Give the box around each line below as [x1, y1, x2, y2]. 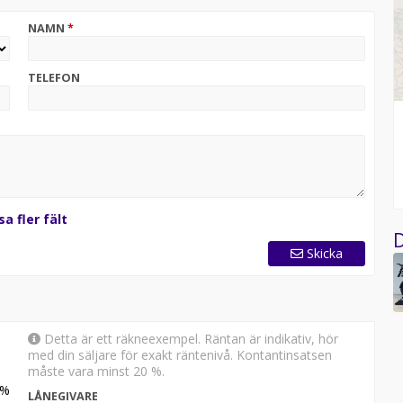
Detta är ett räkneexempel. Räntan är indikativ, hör [40, 329, 338, 347]
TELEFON [27, 69, 80, 85]
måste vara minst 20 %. [27, 362, 165, 380]
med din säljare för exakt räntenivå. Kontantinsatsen [27, 345, 332, 363]
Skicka [307, 244, 344, 262]
